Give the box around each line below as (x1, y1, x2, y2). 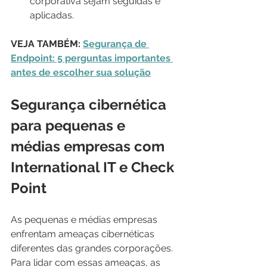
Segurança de (83, 38, 149, 49)
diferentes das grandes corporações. (11, 242, 175, 254)
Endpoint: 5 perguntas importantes (11, 52, 173, 64)
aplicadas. (30, 9, 74, 21)
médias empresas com (11, 137, 168, 155)
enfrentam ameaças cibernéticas (11, 228, 157, 240)
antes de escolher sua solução (11, 66, 151, 78)
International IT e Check (11, 158, 178, 176)
